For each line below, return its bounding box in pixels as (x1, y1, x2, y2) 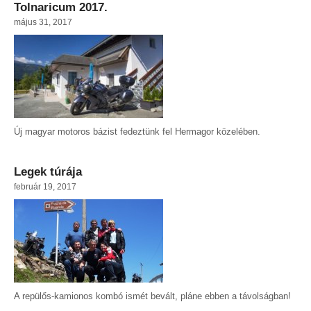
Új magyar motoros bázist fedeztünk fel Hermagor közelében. (14, 126, 260, 137)
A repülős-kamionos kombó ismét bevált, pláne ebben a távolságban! (14, 291, 291, 302)
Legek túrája (14, 165, 82, 179)
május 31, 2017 (14, 17, 72, 27)
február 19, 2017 (14, 182, 76, 192)
